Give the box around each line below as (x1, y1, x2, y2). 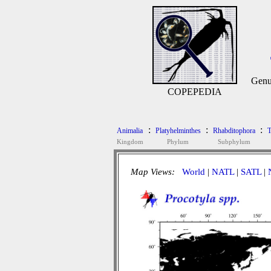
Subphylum (217, 138, 250, 145)
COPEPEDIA (168, 87, 222, 97)
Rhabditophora (212, 126, 255, 135)
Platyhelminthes (155, 126, 201, 135)
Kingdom (116, 138, 143, 145)
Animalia (117, 126, 143, 135)
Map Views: (130, 167, 177, 177)
